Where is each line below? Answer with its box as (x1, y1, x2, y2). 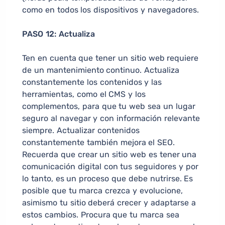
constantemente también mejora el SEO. (22, 138, 175, 148)
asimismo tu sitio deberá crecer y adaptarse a (22, 198, 196, 208)
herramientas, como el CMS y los (22, 89, 146, 99)
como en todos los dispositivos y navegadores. (22, 5, 199, 15)
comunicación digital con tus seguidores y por (22, 162, 198, 172)
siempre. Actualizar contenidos (22, 126, 140, 136)
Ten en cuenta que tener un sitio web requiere (22, 53, 199, 63)
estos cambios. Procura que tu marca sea (22, 210, 179, 220)
